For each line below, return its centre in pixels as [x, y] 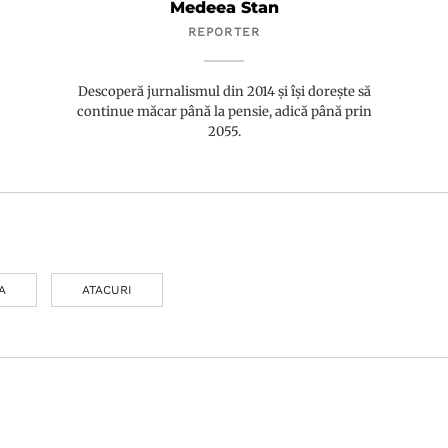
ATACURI [107, 290]
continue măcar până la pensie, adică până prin [224, 112]
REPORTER [224, 32]
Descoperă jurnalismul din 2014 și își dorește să [224, 92]
